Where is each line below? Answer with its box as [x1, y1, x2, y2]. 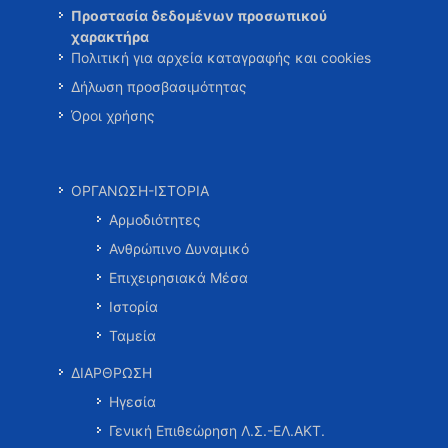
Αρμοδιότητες [109, 211, 201, 229]
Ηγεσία [109, 393, 156, 411]
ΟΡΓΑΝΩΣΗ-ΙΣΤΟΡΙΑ [71, 182, 209, 200]
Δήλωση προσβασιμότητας [71, 78, 247, 96]
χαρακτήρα [71, 28, 149, 46]
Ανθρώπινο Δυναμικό [109, 240, 249, 258]
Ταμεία [109, 327, 156, 345]
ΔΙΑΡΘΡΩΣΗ [71, 364, 152, 382]
